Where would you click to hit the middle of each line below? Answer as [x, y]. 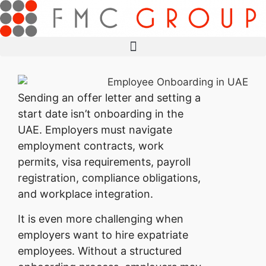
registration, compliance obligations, [109, 178]
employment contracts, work [91, 146]
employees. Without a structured [100, 251]
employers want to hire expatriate [103, 235]
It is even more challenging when [101, 218]
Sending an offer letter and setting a [109, 98]
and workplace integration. [85, 194]
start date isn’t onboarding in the [101, 114]
